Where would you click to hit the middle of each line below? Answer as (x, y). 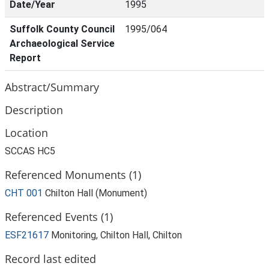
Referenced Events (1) (59, 216)
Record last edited (50, 258)
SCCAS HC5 (30, 151)
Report (25, 58)
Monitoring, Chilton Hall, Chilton (116, 235)
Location (26, 132)
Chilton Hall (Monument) (96, 193)
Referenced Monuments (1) (73, 174)
